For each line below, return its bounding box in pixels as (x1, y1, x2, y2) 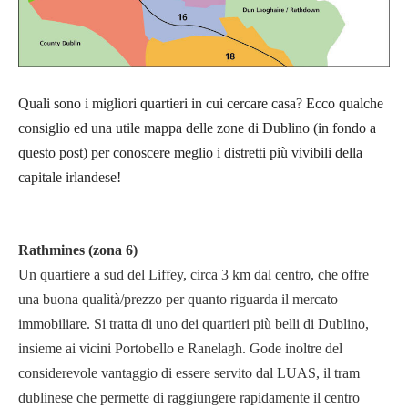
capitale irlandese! (18, 169, 121, 186)
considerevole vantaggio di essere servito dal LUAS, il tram (18, 365, 360, 382)
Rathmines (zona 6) (18, 242, 138, 259)
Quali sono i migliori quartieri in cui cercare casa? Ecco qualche (18, 96, 383, 112)
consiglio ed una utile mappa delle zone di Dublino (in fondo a (18, 120, 376, 137)
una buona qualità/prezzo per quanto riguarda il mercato (18, 291, 338, 308)
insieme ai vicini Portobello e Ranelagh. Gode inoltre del (18, 341, 342, 357)
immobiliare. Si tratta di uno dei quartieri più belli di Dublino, (18, 316, 369, 332)
